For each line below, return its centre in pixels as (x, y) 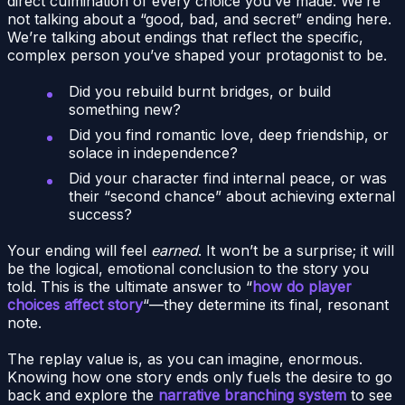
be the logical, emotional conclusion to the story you (188, 269)
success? (100, 215)
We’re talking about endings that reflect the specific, (185, 38)
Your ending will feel (79, 251)
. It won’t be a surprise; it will (296, 251)
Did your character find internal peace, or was (228, 179)
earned (174, 251)
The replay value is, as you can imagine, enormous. (185, 359)
